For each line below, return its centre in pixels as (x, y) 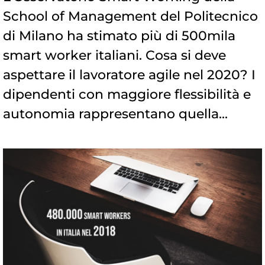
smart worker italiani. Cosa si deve (114, 56)
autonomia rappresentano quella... (115, 114)
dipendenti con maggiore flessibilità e (127, 95)
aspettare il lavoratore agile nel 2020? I (129, 75)
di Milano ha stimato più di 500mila (119, 36)
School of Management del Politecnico (130, 17)
